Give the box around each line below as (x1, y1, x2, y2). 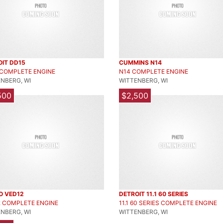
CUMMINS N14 (119, 59, 162, 66)
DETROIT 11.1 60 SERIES (119, 190, 188, 198)
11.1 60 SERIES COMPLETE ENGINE (119, 199, 217, 207)
